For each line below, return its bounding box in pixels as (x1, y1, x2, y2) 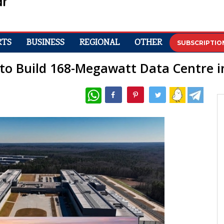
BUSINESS (26, 36, 64, 49)
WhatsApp (101, 86, 134, 96)
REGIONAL (79, 36, 119, 49)
